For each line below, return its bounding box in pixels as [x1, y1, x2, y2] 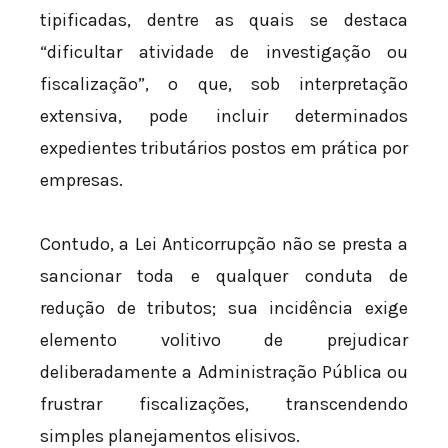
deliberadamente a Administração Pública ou [40, 360, 408, 383]
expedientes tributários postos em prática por [40, 137, 408, 160]
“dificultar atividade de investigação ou [40, 41, 408, 64]
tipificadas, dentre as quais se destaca [40, 9, 408, 32]
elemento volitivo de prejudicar [40, 328, 408, 351]
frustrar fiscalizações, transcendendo [40, 392, 408, 415]
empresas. [40, 169, 123, 192]
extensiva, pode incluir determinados [40, 105, 408, 128]
